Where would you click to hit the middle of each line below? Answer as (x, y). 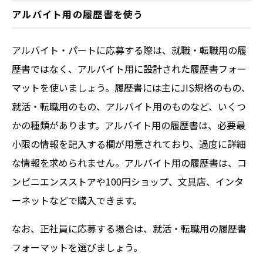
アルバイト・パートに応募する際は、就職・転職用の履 (129, 50)
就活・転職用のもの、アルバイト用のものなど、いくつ (129, 106)
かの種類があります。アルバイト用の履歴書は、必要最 (129, 125)
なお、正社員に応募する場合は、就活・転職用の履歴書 (129, 228)
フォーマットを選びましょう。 (77, 247)
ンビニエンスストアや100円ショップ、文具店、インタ (128, 181)
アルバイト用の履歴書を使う (78, 14)
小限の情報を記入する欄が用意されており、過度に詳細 (129, 144)
